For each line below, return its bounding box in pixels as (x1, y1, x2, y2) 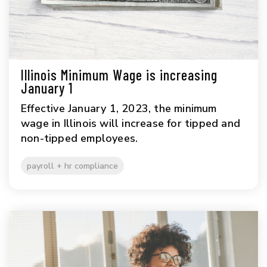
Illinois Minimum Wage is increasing (21, 66, 218, 84)
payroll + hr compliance (27, 160, 118, 172)
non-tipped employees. (21, 131, 138, 146)
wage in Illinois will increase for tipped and (21, 116, 241, 131)
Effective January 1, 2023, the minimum (21, 101, 217, 116)
